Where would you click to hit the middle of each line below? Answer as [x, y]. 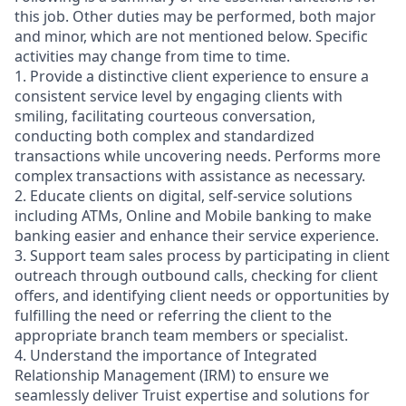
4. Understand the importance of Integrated [166, 355]
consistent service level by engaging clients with [179, 96]
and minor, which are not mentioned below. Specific [191, 36]
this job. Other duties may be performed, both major [195, 16]
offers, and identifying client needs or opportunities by [202, 295]
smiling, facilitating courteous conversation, [165, 116]
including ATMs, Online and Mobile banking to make [193, 216]
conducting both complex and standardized [164, 136]
